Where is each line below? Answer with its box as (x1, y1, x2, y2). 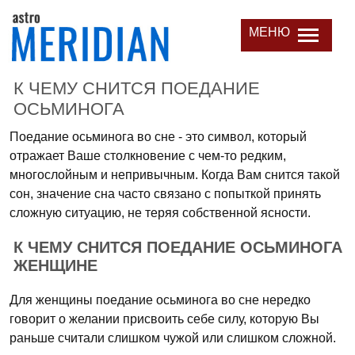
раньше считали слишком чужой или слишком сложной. (10, 331, 336, 345)
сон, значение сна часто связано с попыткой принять (10, 187, 321, 200)
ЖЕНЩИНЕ (13, 257, 97, 274)
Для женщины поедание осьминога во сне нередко (10, 293, 311, 307)
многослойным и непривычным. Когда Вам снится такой (10, 168, 340, 181)
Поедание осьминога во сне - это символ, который (10, 130, 307, 143)
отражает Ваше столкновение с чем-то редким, (10, 149, 286, 162)
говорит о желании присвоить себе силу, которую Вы (10, 312, 319, 326)
